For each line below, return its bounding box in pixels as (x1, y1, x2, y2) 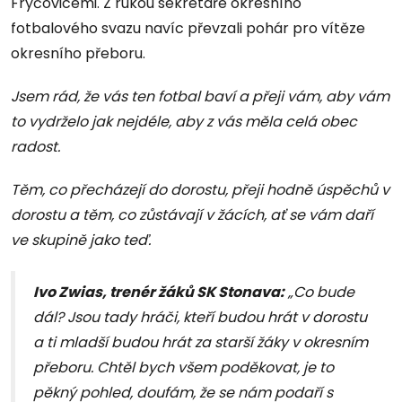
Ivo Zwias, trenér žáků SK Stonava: (33, 282, 284, 303)
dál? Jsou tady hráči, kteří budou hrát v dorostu (33, 307, 367, 328)
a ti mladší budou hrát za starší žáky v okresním (33, 332, 368, 354)
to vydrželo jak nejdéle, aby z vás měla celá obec (11, 111, 357, 133)
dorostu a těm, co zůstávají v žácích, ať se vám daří (11, 205, 373, 226)
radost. (11, 136, 60, 158)
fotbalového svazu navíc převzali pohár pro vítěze (11, 18, 365, 39)
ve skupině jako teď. (11, 230, 151, 251)
